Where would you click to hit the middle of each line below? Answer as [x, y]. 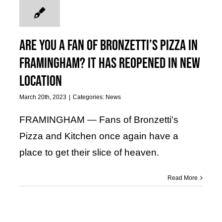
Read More [183, 178]
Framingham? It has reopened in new [110, 64]
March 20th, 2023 [43, 97]
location [40, 82]
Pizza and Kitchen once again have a [99, 136]
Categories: [89, 97]
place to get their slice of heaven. [89, 153]
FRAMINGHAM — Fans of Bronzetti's [99, 120]
